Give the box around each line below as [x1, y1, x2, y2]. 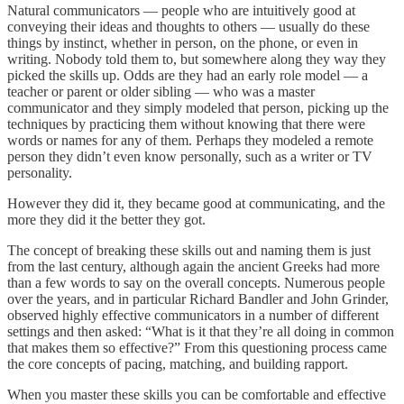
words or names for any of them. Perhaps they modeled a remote [7, 133, 373, 149]
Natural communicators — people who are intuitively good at [7, 3, 355, 19]
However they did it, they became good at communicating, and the [7, 196, 385, 212]
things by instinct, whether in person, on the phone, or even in [7, 35, 358, 51]
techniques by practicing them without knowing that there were [7, 116, 365, 133]
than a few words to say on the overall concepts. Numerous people [7, 275, 385, 291]
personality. [7, 165, 72, 181]
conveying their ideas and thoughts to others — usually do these [7, 19, 370, 35]
